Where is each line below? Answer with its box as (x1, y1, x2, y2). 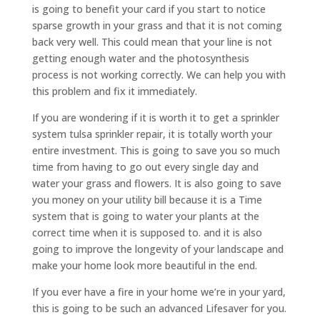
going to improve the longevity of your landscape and (31, 242, 284, 256)
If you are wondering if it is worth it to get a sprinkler (31, 111, 279, 125)
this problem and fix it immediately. (31, 84, 197, 99)
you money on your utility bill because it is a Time (31, 193, 262, 207)
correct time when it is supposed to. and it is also (31, 226, 262, 240)
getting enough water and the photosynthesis (31, 51, 249, 66)
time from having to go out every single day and (31, 160, 259, 174)
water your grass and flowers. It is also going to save (31, 176, 281, 191)
